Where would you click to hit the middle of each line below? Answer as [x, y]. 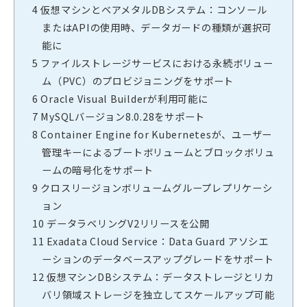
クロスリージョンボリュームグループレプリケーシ [155, 188]
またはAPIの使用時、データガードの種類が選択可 [157, 27]
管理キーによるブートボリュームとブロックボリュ [158, 152]
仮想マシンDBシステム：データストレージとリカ [159, 277]
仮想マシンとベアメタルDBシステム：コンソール [152, 10]
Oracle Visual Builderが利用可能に [123, 99]
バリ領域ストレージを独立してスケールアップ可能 [158, 295]
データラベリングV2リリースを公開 [127, 223]
